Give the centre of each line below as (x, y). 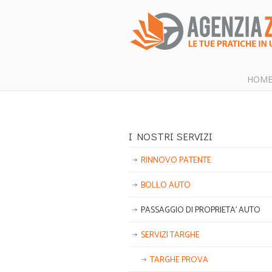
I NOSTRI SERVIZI (171, 136)
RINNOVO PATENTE (176, 161)
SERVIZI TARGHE (170, 235)
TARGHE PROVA (179, 260)
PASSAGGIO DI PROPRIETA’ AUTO (201, 210)
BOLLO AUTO (166, 185)
